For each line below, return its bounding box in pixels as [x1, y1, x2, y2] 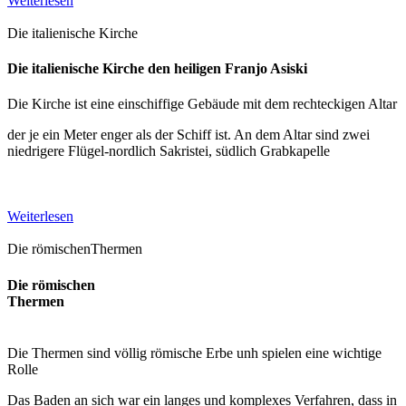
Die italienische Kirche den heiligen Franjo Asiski [7, 61, 307, 77]
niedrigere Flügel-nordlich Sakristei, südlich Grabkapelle [7, 143, 330, 159]
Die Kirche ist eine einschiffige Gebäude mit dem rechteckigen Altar [7, 96, 397, 112]
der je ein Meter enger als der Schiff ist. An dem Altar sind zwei [7, 127, 370, 143]
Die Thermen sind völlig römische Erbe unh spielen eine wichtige [7, 344, 382, 361]
